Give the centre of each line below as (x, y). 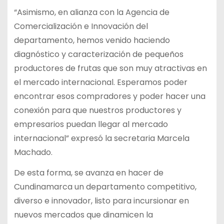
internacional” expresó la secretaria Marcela (101, 138)
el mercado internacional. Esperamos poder (100, 82)
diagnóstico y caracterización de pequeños (98, 54)
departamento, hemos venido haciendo (92, 40)
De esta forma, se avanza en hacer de (88, 172)
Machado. (33, 152)
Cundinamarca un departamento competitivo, (105, 186)
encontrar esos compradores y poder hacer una (109, 96)
